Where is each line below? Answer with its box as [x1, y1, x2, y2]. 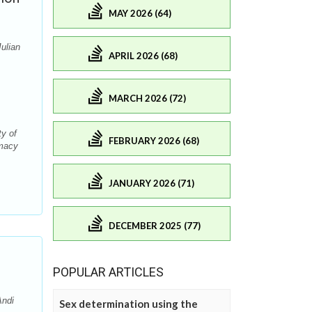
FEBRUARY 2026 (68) [109, 134, 199, 146]
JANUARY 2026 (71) [109, 177, 194, 189]
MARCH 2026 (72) [109, 92, 186, 104]
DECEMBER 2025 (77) [109, 219, 201, 231]
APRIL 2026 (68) [109, 49, 178, 61]
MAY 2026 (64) [109, 7, 171, 19]
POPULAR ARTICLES [53, 265, 164, 280]
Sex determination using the [59, 297, 198, 311]
